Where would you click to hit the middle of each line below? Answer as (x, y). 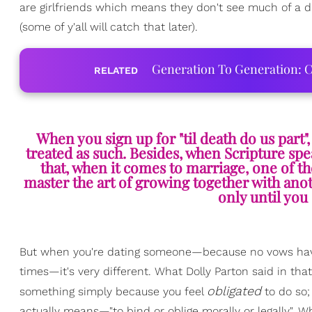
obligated (234, 291)
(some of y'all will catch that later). (109, 27)
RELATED (116, 70)
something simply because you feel (113, 292)
